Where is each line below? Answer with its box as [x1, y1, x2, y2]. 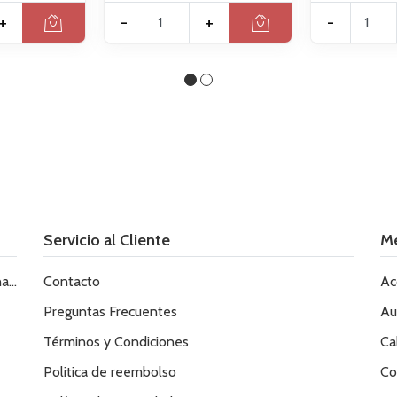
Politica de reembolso [43, 363, 176, 381]
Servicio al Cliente [43, 230, 170, 251]
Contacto [43, 273, 100, 291]
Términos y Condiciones [43, 333, 189, 351]
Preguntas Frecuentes [43, 303, 177, 321]
